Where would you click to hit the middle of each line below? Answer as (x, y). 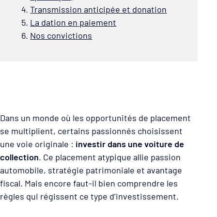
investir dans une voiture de (130, 144)
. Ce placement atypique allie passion (110, 157)
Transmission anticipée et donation (99, 9)
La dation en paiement (73, 22)
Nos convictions (61, 35)
